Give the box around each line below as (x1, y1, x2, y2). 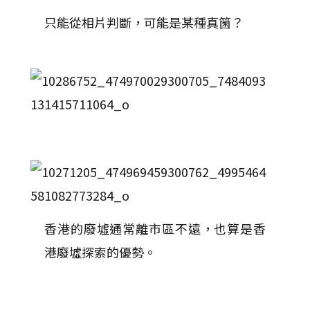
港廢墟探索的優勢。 (44, 243, 156, 261)
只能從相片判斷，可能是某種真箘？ (44, 13, 244, 31)
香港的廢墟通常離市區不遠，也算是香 (44, 219, 266, 237)
